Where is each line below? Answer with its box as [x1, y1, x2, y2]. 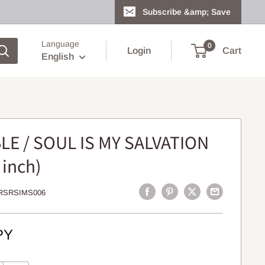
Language [41, 39, 79, 49]
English [41, 51, 74, 62]
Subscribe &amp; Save [143, 7, 231, 17]
